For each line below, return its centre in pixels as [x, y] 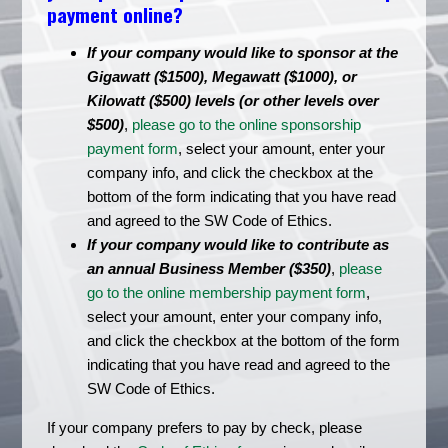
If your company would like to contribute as [238, 244]
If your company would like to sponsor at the [243, 52]
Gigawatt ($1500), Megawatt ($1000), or [222, 76]
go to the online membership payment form [227, 292]
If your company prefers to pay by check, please [205, 427]
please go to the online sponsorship [247, 124]
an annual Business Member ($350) [209, 268]
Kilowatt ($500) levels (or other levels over [233, 100]
